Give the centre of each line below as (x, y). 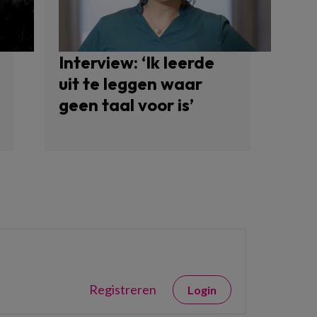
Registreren (123, 289)
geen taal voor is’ (126, 104)
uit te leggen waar (130, 83)
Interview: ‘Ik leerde (136, 62)
